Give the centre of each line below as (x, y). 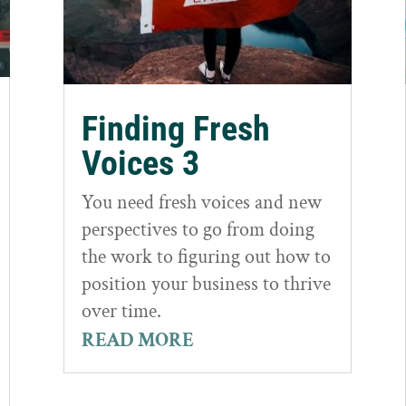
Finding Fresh (176, 129)
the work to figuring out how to (207, 257)
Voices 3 (141, 164)
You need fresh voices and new (202, 203)
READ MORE (138, 341)
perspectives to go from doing (198, 230)
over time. (122, 312)
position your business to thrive (207, 285)
